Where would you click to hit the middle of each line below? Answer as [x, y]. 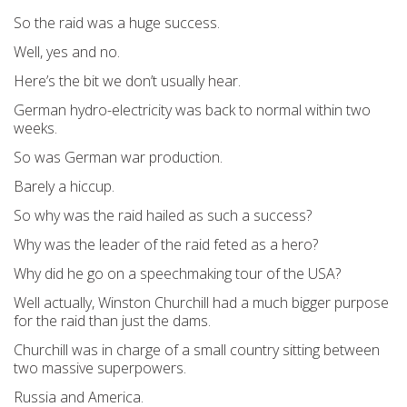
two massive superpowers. [100, 368]
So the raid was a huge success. [117, 23]
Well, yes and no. [67, 52]
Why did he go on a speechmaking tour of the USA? [177, 273]
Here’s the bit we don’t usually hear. [127, 81]
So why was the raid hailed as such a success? [163, 215]
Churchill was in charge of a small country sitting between [197, 350]
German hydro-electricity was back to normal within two [192, 110]
